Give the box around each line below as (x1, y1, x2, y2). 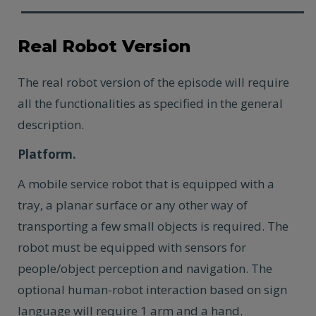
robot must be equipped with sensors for (18, 239, 246, 255)
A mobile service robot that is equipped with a (18, 176, 274, 192)
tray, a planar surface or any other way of (18, 197, 248, 213)
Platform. (18, 146, 76, 162)
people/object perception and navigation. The (18, 260, 272, 276)
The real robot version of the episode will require (18, 74, 289, 90)
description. (18, 116, 84, 133)
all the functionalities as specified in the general (18, 95, 283, 111)
